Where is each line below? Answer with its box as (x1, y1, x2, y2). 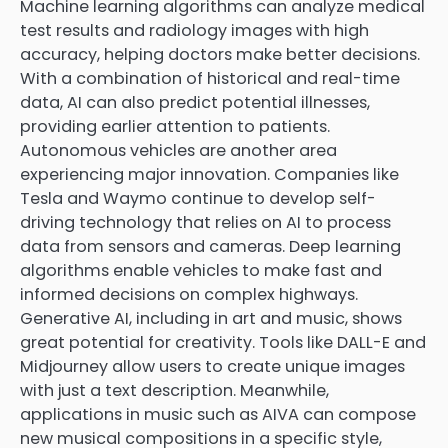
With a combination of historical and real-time (20, 67, 400, 90)
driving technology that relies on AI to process (20, 211, 391, 234)
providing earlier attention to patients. (20, 115, 330, 138)
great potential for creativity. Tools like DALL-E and (20, 331, 426, 354)
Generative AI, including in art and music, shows (20, 307, 402, 330)
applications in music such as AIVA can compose (20, 403, 416, 426)
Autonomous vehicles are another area (20, 139, 337, 162)
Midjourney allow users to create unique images (20, 355, 405, 378)
